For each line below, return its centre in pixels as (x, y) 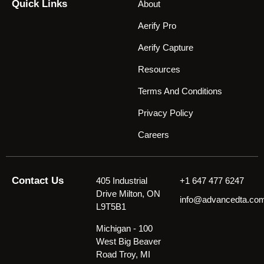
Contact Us (38, 181)
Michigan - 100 (124, 229)
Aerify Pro (157, 26)
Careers (154, 135)
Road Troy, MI (123, 255)
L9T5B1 (111, 207)
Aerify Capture (166, 48)
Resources (159, 70)
